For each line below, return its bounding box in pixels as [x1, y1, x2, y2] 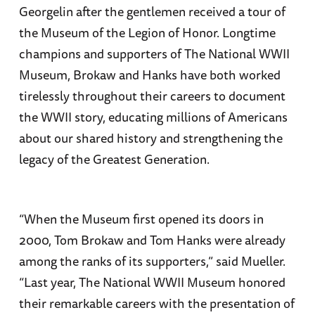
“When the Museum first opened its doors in [18, 208, 264, 229]
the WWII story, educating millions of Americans [18, 106, 288, 127]
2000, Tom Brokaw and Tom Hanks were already [18, 229, 285, 250]
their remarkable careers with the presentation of [18, 292, 295, 313]
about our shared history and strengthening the [18, 127, 283, 148]
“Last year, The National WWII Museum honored [18, 271, 285, 292]
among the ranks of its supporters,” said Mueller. [18, 250, 285, 271]
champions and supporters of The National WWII [18, 43, 290, 63]
